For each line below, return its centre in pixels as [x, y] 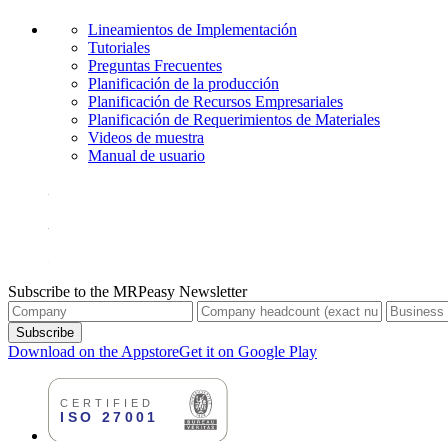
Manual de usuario [146, 156]
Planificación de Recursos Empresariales [215, 102]
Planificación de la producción [183, 84]
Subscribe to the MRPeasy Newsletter [127, 292]
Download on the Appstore [93, 352]
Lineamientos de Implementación [192, 30]
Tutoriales [119, 48]
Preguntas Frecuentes [155, 66]
